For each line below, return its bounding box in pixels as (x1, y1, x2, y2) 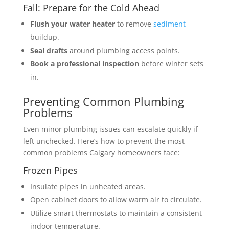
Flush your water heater (30, 18, 115, 29)
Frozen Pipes (22, 164, 78, 176)
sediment (153, 18, 186, 29)
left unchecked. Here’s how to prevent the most (22, 135, 185, 146)
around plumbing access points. (67, 45, 180, 55)
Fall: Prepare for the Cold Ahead (22, 1, 159, 14)
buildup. (30, 32, 59, 42)
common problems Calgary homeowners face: (22, 147, 180, 157)
